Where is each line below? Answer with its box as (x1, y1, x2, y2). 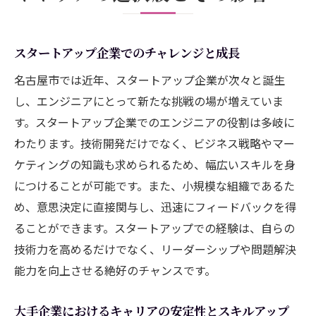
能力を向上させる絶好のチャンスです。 (14, 261, 216, 279)
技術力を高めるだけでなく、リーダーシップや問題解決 (14, 240, 296, 257)
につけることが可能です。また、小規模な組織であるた (14, 176, 295, 194)
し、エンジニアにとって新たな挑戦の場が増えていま (14, 92, 284, 109)
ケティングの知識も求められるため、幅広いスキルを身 (14, 155, 296, 173)
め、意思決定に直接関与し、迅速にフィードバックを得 (14, 197, 296, 215)
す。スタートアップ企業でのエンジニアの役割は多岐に (14, 113, 295, 130)
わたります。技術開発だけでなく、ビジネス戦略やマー (14, 134, 295, 152)
